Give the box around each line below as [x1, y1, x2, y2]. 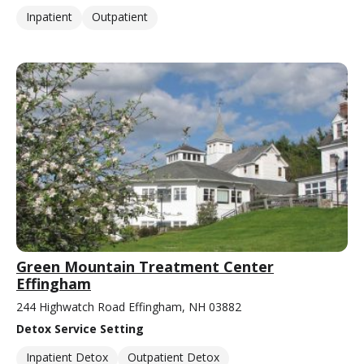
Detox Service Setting [16, 320, 144, 336]
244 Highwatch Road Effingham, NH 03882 [16, 298, 241, 314]
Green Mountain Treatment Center [16, 256, 274, 276]
